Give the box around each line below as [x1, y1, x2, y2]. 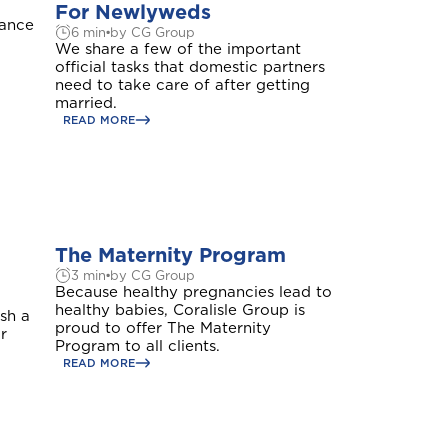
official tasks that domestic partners [54, 58, 325, 76]
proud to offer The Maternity [54, 319, 271, 337]
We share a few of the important [54, 40, 301, 58]
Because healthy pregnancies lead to [54, 283, 332, 301]
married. [54, 94, 117, 112]
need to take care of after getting [54, 76, 310, 94]
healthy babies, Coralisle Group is [54, 301, 305, 319]
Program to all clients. [54, 337, 220, 355]
